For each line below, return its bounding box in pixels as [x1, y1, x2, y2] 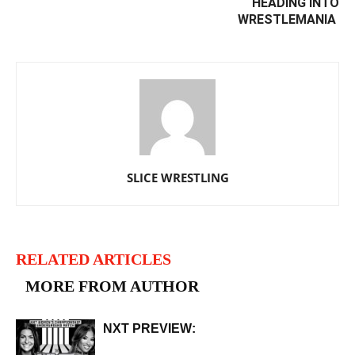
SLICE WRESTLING [126, 170, 229, 186]
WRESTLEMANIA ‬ [238, 12, 339, 28]
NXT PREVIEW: [103, 322, 196, 336]
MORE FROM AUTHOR [25, 277, 199, 296]
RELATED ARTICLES [16, 250, 171, 269]
